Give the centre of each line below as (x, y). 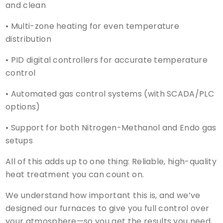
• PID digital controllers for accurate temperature (107, 60)
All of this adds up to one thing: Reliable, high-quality (111, 161)
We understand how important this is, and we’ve (103, 195)
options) (23, 107)
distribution (28, 39)
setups (19, 140)
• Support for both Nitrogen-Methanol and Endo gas (111, 127)
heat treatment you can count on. (75, 174)
